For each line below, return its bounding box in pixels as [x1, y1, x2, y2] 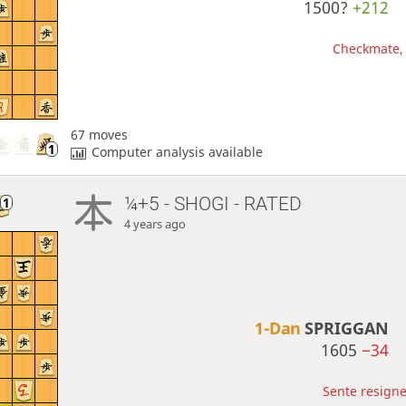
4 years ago [124, 217, 187, 233]
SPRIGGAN [304, 317, 390, 340]
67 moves [70, 126, 128, 144]
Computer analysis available [92, 143, 264, 161]
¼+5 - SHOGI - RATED [124, 193, 303, 216]
